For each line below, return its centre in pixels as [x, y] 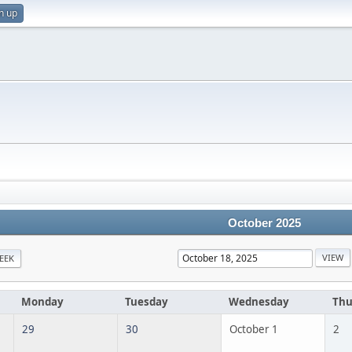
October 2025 [264, 223]
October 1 [254, 329]
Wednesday [259, 302]
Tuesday [147, 302]
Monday [42, 302]
